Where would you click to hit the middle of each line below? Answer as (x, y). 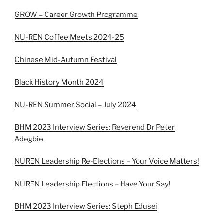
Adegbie (29, 139)
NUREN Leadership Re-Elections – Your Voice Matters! (107, 162)
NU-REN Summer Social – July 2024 (75, 105)
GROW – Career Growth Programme (76, 15)
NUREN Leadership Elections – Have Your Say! (93, 184)
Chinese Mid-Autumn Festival (66, 60)
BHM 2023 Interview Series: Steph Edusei (86, 207)
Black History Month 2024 (59, 82)
